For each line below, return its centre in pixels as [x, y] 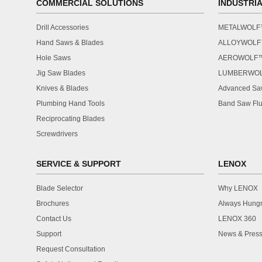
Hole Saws [54, 58]
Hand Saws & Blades [70, 43]
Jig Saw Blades [61, 73]
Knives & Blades [62, 88]
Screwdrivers [57, 134]
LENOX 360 [237, 219]
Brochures [53, 204]
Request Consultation [71, 249]
